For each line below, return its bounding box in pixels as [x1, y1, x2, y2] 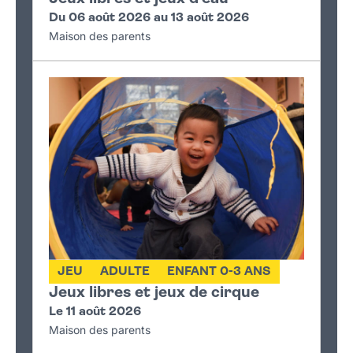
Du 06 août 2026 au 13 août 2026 [49, 11, 249, 24]
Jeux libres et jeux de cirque [49, 285, 259, 302]
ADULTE [100, 266, 150, 279]
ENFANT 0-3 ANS [167, 266, 271, 279]
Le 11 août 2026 [49, 306, 141, 319]
